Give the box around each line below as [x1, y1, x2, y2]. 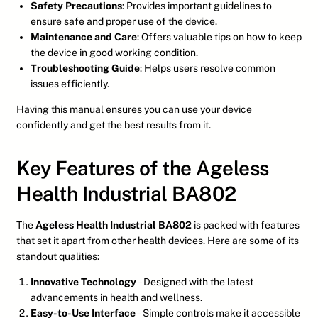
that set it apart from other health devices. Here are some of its [16, 235, 299, 247]
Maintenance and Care [31, 31, 137, 43]
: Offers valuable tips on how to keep [137, 31, 302, 43]
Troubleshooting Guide [31, 62, 140, 75]
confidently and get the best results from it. [16, 119, 211, 131]
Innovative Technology [31, 276, 136, 288]
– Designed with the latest [136, 276, 253, 288]
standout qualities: [16, 251, 99, 263]
